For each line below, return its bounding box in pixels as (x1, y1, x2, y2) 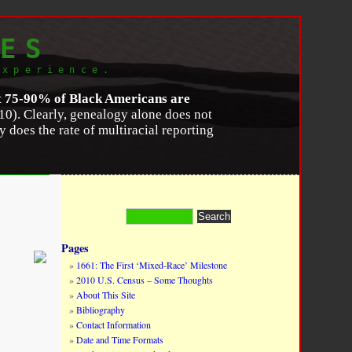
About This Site (76, 288, 136, 301)
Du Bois (191, 167, 236, 182)
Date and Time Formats (76, 333, 164, 346)
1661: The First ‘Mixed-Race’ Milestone (76, 258, 228, 271)
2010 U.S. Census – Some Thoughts (76, 273, 214, 286)
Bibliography (76, 303, 126, 316)
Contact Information (76, 318, 152, 331)
